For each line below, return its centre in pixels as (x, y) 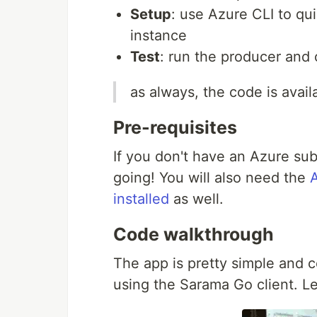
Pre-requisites (175, 127)
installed (141, 198)
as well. (196, 198)
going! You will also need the (212, 177)
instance (158, 35)
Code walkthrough (194, 234)
